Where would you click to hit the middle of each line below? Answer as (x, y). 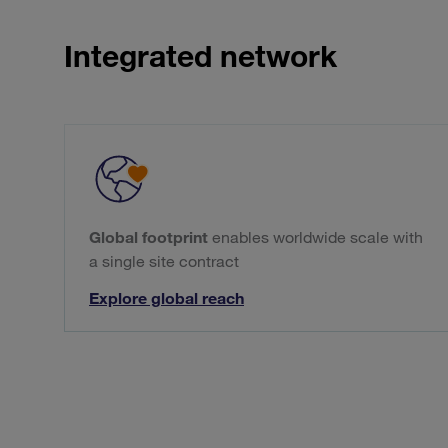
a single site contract (164, 261)
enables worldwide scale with (315, 237)
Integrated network (200, 56)
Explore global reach (166, 298)
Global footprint (148, 237)
